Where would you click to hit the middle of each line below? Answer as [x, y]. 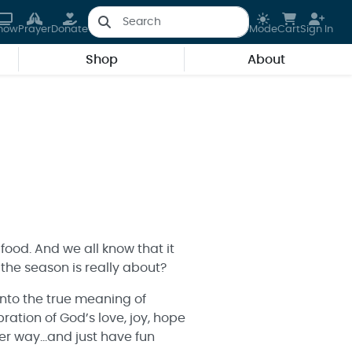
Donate [70, 29]
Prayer [35, 29]
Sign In [317, 29]
